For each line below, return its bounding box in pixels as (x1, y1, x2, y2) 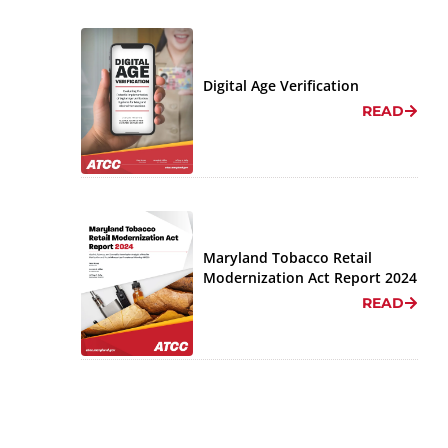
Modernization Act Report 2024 (203, 268, 418, 288)
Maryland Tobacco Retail (203, 248, 373, 268)
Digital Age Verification (203, 75, 360, 95)
